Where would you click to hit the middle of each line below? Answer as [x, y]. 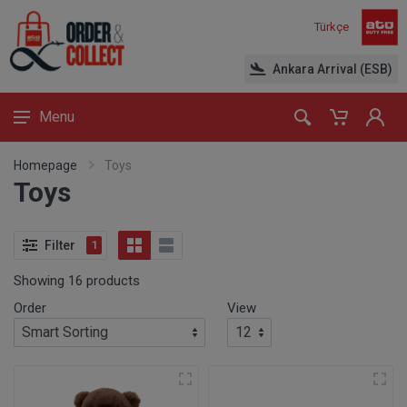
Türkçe [332, 27]
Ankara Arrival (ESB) [333, 69]
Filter [60, 245]
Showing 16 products [77, 281]
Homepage [45, 165]
